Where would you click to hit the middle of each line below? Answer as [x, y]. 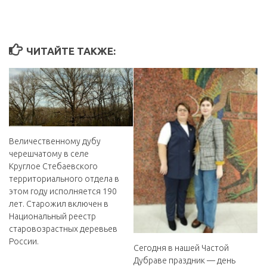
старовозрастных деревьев [63, 229]
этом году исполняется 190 [63, 191]
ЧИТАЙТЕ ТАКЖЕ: [71, 51]
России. [24, 241]
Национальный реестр [52, 216]
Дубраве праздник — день [184, 260]
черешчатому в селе [49, 154]
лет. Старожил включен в [59, 204]
